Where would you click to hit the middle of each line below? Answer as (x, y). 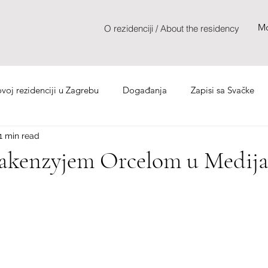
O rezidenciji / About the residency (171, 28)
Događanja (145, 90)
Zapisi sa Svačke (223, 90)
